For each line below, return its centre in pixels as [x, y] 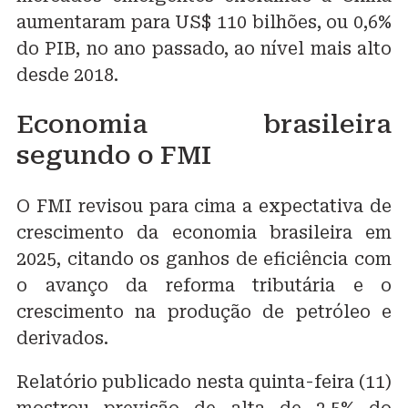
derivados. [62, 338]
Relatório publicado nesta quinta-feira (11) [204, 382]
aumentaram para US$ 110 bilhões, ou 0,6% [204, 23]
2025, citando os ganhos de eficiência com [204, 259]
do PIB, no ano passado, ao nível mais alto [204, 49]
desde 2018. [67, 76]
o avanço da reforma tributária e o [204, 285]
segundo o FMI [114, 156]
